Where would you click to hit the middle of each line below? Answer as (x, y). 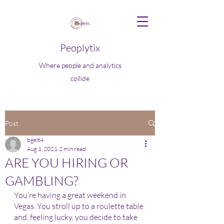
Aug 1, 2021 (42, 149)
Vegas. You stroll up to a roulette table (79, 206)
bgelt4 (35, 140)
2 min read (72, 149)
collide (80, 78)
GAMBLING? (42, 180)
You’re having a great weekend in (71, 195)
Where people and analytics (80, 65)
